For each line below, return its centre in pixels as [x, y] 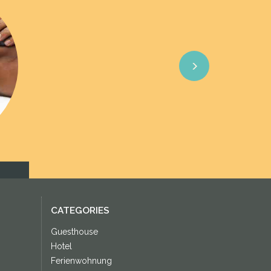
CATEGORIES [80, 211]
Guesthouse [74, 232]
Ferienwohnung [81, 261]
